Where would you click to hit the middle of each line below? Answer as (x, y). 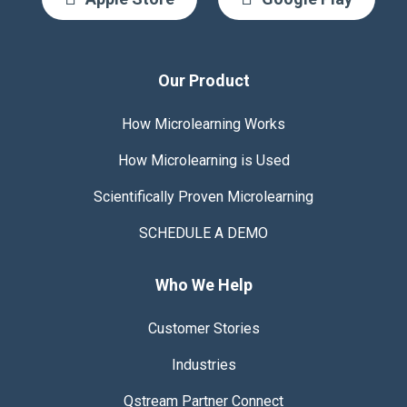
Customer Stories (203, 328)
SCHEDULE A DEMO (203, 233)
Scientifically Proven (160, 196)
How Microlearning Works (203, 124)
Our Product (203, 80)
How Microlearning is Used (203, 160)
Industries (203, 364)
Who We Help (203, 284)
